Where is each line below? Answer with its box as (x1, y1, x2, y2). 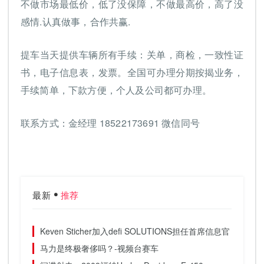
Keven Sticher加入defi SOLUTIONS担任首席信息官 (40, 225, 230, 237)
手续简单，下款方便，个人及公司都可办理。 (21, 83, 212, 97)
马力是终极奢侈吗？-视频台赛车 (40, 242, 159, 255)
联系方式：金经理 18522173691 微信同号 (21, 116, 200, 130)
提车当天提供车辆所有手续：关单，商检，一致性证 (21, 48, 243, 62)
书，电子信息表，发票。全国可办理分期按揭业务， (21, 65, 243, 80)
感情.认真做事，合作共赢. (21, 15, 131, 29)
